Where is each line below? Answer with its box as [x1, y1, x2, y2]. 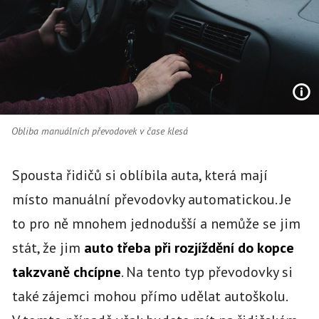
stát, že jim [11, 238, 84, 257]
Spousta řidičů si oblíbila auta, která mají [11, 165, 268, 184]
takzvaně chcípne [11, 262, 121, 281]
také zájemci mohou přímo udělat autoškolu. [11, 286, 287, 305]
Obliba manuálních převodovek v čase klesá [11, 124, 188, 137]
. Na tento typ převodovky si [120, 262, 293, 281]
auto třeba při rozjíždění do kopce [83, 238, 294, 257]
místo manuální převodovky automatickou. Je [11, 189, 291, 209]
